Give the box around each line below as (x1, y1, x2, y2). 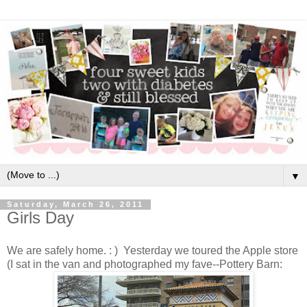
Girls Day (7, 208, 74, 228)
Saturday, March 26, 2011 (7, 200, 144, 209)
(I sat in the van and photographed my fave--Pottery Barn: (7, 258, 282, 271)
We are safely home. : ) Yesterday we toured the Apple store (7, 245, 298, 257)
